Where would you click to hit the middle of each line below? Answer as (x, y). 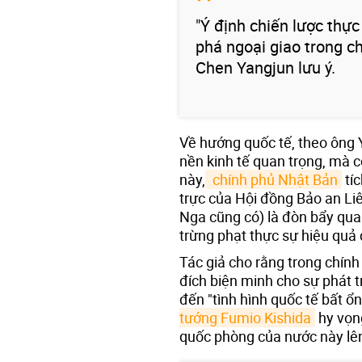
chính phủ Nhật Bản (274, 179)
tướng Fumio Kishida (245, 317)
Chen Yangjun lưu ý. (265, 67)
